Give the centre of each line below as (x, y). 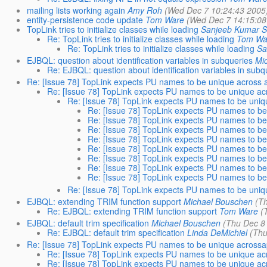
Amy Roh (145, 10)
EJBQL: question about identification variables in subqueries (139, 60)
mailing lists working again (76, 10)
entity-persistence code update (85, 20)
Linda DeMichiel (217, 232)
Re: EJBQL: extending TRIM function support (132, 211)
